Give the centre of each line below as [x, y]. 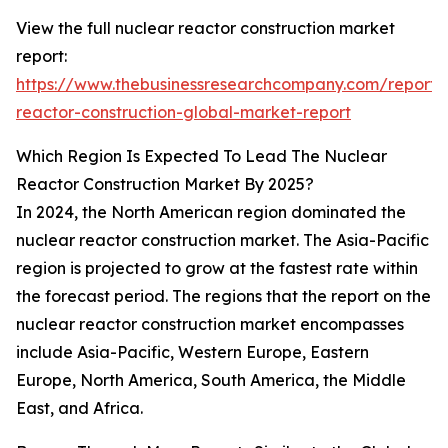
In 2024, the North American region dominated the [211, 212]
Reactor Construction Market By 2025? [165, 184]
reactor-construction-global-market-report [183, 112]
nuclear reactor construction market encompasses [210, 324]
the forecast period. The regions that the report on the [223, 296]
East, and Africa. [79, 408]
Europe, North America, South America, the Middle [211, 380]
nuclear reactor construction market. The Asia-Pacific [222, 240]
